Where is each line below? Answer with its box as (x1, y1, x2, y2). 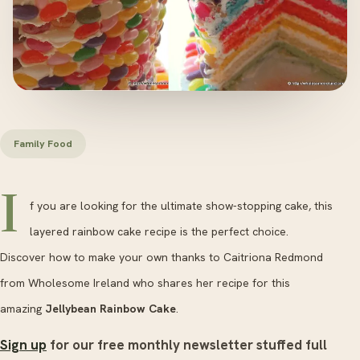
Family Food (14, 136, 72, 150)
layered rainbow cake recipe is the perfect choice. (30, 223, 288, 239)
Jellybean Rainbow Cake (45, 301, 176, 316)
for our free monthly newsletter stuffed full (47, 335, 327, 354)
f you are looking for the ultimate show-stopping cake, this (30, 198, 333, 213)
